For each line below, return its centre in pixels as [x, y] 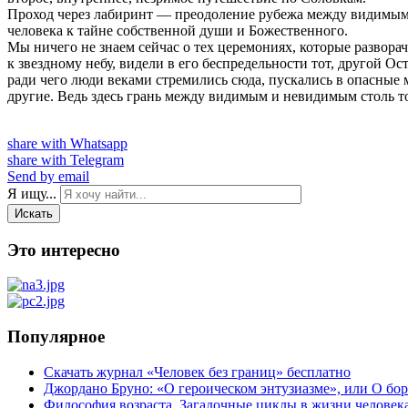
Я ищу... [32, 193]
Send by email [48, 176]
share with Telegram [66, 159]
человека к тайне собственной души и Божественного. [178, 30]
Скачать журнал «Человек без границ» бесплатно [197, 372]
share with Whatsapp [67, 143]
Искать [34, 213]
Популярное [56, 336]
